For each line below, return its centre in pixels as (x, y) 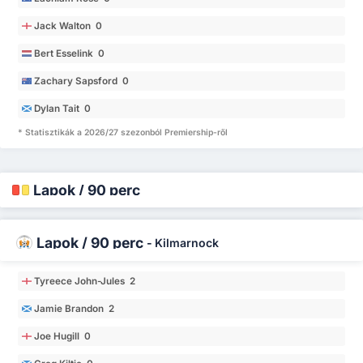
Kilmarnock (187, 242)
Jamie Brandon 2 (75, 308)
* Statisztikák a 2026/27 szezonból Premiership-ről (123, 132)
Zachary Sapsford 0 (82, 81)
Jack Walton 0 (68, 26)
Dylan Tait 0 (63, 109)
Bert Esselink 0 (70, 54)
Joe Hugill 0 (63, 336)
